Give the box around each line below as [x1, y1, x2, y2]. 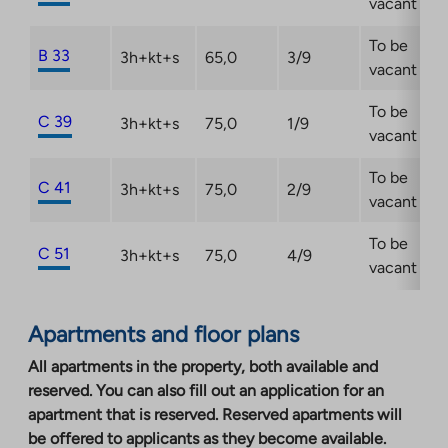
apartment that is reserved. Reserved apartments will [28, 405, 402, 425]
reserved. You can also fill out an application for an [28, 381, 384, 401]
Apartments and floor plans [28, 321, 299, 349]
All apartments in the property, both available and [28, 357, 378, 377]
